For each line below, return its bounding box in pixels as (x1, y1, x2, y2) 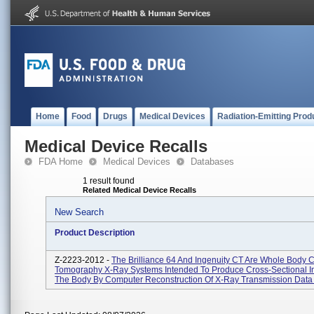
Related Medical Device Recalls (83, 186, 196, 194)
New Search (55, 207, 104, 217)
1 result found (83, 176, 135, 186)
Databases (191, 156, 234, 167)
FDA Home (39, 156, 83, 167)
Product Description (55, 228, 135, 238)
